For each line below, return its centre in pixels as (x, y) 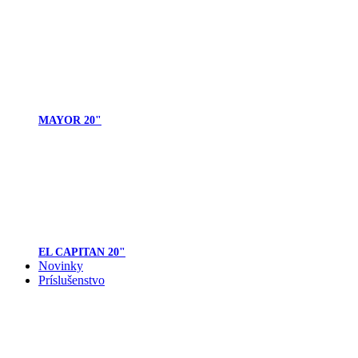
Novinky (61, 266)
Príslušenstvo (72, 280)
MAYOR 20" (70, 121)
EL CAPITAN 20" (82, 253)
